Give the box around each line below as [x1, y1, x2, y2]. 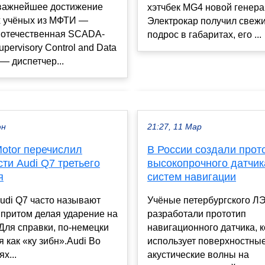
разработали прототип [147, 209, 246, 219]
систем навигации [147, 171, 236, 183]
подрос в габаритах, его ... [147, 29, 261, 40]
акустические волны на [147, 250, 249, 260]
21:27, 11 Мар [147, 122, 202, 132]
